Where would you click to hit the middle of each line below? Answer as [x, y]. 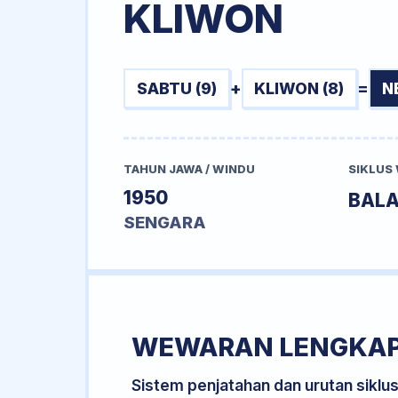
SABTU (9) [176, 88]
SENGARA [165, 223]
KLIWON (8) [299, 88]
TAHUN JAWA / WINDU [189, 170]
